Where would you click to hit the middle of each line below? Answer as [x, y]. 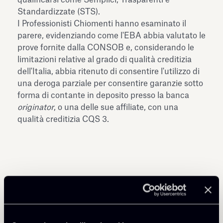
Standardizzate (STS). [59, 12]
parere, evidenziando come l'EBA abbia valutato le [111, 36]
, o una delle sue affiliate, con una [116, 107]
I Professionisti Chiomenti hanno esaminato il [102, 24]
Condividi [42, 202]
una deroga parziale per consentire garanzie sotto [110, 83]
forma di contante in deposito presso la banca [103, 95]
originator [36, 107]
